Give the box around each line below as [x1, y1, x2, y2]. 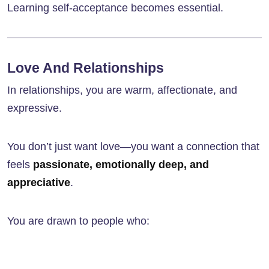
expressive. [7, 102, 62, 115]
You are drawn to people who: [7, 215, 150, 228]
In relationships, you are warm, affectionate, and [7, 84, 237, 97]
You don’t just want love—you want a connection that [7, 141, 259, 153]
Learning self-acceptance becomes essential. [7, 2, 223, 14]
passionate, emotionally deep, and [33, 159, 209, 171]
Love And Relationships [7, 60, 164, 76]
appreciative [7, 177, 70, 189]
